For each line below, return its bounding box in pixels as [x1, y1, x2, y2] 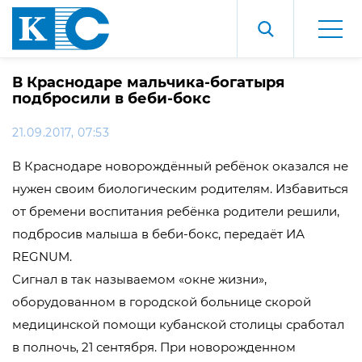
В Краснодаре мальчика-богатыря [12, 74, 284, 91]
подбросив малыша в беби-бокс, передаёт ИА [12, 226, 305, 242]
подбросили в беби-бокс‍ [12, 90, 211, 107]
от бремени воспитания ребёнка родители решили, [12, 204, 339, 219]
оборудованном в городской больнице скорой [12, 294, 311, 309]
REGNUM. [12, 249, 72, 264]
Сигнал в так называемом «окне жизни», [12, 271, 267, 287]
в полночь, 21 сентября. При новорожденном [12, 339, 296, 355]
